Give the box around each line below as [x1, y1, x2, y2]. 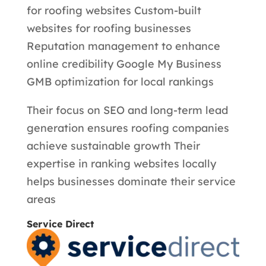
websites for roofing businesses [26, 21, 191, 35]
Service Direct [26, 217, 94, 230]
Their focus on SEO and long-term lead [26, 103, 228, 117]
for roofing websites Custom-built [26, 3, 201, 17]
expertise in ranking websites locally [26, 156, 216, 170]
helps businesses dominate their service [26, 174, 236, 188]
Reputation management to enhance [26, 39, 220, 53]
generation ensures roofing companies [26, 121, 229, 135]
